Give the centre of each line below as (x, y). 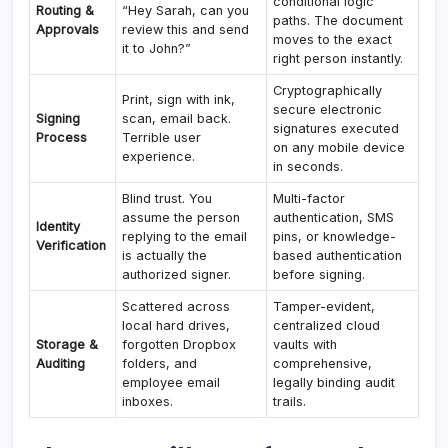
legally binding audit (334, 382)
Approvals (68, 29)
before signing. (319, 274)
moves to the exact (333, 39)
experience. (159, 156)
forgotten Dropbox (179, 344)
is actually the (165, 255)
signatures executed (336, 128)
